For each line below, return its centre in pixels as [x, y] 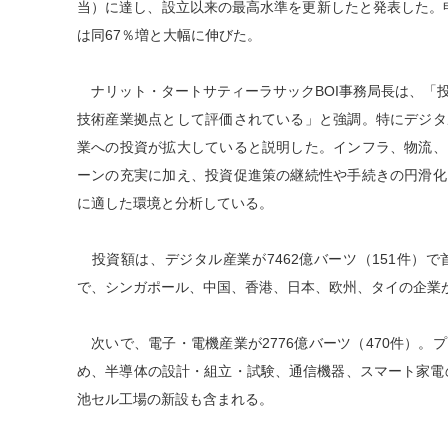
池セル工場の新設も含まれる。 [175, 399]
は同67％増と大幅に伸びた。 [169, 35]
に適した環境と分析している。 [175, 203]
